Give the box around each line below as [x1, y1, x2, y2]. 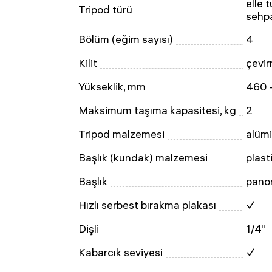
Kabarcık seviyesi [78, 246, 163, 259]
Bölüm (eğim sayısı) [78, 33, 173, 46]
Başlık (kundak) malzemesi [78, 151, 208, 164]
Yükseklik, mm [78, 80, 146, 93]
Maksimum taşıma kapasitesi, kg [78, 104, 236, 117]
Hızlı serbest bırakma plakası [78, 199, 216, 211]
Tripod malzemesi [78, 127, 165, 140]
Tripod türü [78, 3, 132, 16]
